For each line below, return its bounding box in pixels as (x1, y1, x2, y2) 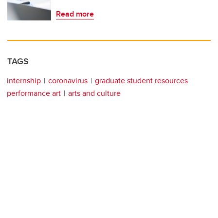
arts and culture (68, 88, 121, 99)
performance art (7, 88, 61, 99)
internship (7, 75, 41, 87)
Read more (56, 8, 94, 20)
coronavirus (48, 75, 88, 87)
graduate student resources (95, 75, 188, 87)
